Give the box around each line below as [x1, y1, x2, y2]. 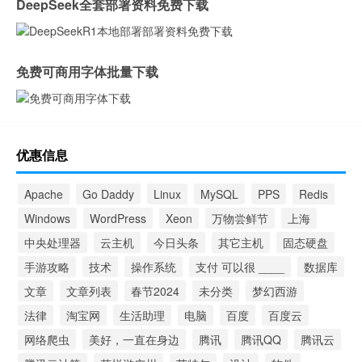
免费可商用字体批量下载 [16, 62, 158, 82]
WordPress [90, 210, 146, 227]
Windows [24, 210, 70, 227]
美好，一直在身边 [89, 331, 179, 348]
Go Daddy [82, 186, 134, 203]
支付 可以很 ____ [196, 259, 284, 276]
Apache [24, 186, 63, 203]
